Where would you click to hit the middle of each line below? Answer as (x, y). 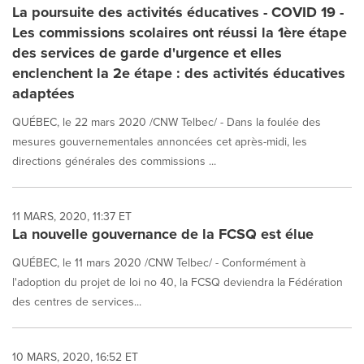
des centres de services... (77, 301)
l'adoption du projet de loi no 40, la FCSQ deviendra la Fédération (178, 282)
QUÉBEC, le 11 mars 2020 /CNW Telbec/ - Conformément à (159, 262)
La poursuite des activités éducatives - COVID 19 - (178, 12)
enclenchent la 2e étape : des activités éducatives (179, 73)
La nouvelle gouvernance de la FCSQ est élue (163, 234)
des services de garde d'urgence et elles (147, 53)
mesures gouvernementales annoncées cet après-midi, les (160, 141)
